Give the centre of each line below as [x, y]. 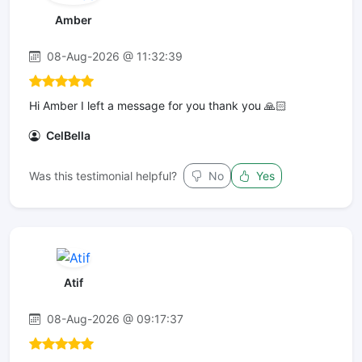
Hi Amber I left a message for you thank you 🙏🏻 [158, 106]
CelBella [67, 136]
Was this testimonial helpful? [103, 176]
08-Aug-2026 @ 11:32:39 [113, 57]
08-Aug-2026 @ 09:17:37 [114, 318]
